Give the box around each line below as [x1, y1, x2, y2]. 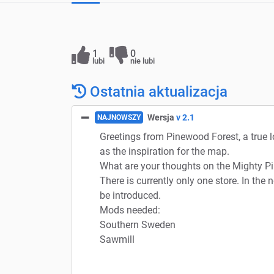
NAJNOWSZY [97, 113, 141, 122]
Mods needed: [100, 204, 160, 216]
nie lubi [130, 56, 155, 65]
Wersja [146, 112, 176, 122]
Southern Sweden [100, 218, 176, 231]
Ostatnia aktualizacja [86, 82, 228, 100]
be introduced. [100, 189, 161, 201]
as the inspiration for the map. [100, 145, 229, 157]
